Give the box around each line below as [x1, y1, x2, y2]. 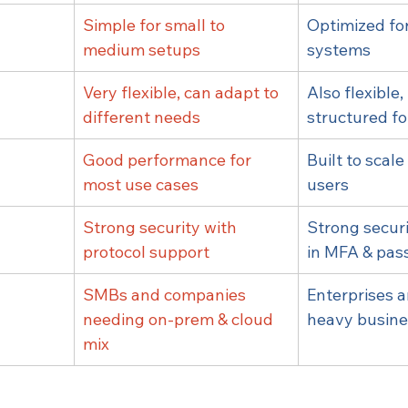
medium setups [83, 39, 200, 61]
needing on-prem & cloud [83, 309, 277, 331]
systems [307, 39, 371, 61]
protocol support [83, 241, 209, 263]
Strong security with [83, 217, 240, 239]
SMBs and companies [83, 284, 250, 306]
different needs [83, 107, 200, 128]
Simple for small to [83, 15, 229, 36]
